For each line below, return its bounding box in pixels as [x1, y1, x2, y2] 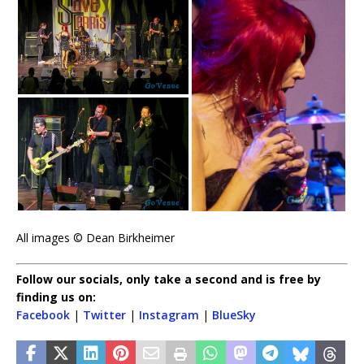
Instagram [139, 306, 199, 323]
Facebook [16, 306, 70, 323]
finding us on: [16, 288, 96, 305]
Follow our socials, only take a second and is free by [16, 271, 321, 287]
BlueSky [212, 306, 256, 323]
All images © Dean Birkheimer [16, 229, 175, 245]
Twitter [83, 306, 126, 323]
